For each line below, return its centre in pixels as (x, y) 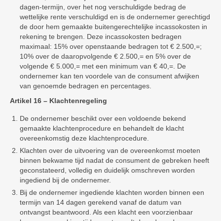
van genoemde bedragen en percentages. (86, 86)
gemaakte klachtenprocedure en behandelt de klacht (102, 128)
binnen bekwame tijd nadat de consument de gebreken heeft (114, 160)
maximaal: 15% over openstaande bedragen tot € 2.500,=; (111, 46)
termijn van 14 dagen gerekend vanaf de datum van (101, 202)
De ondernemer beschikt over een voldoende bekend (103, 118)
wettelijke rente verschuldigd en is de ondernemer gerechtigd (115, 17)
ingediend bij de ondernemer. (65, 180)
